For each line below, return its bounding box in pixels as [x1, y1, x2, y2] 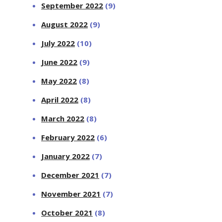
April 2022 [41, 94, 79, 105]
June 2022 [41, 56, 78, 67]
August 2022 [41, 19, 88, 29]
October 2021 [41, 207, 93, 218]
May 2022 [41, 75, 77, 86]
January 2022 [41, 151, 90, 161]
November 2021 [41, 188, 101, 199]
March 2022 [41, 113, 85, 123]
